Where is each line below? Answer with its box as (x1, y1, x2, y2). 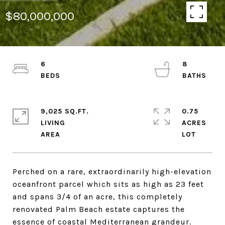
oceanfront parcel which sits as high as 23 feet (13, 179, 204, 189)
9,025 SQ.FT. (41, 107, 89, 116)
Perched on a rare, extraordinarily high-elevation (13, 167, 211, 176)
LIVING (41, 119, 65, 127)
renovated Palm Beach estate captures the (13, 204, 185, 214)
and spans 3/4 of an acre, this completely (13, 192, 182, 201)
